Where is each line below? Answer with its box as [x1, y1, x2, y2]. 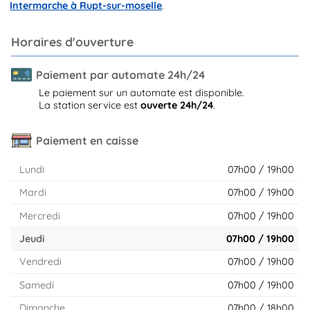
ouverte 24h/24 [140, 98, 213, 111]
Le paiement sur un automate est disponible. [39, 86, 244, 99]
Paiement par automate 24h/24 [36, 67, 205, 82]
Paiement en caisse [36, 133, 138, 147]
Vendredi [19, 255, 62, 268]
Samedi [19, 278, 54, 291]
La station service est [39, 98, 140, 111]
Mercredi [19, 209, 60, 222]
